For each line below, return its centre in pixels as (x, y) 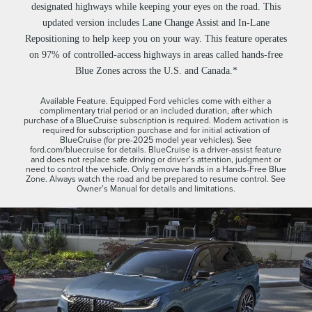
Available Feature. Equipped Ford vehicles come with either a (156, 101)
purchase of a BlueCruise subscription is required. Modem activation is (156, 120)
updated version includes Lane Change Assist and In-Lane (156, 23)
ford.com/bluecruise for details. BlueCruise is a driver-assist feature (156, 150)
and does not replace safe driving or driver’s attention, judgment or (156, 159)
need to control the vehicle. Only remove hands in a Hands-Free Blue (156, 169)
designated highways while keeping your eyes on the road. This (156, 7)
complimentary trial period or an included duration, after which (156, 111)
